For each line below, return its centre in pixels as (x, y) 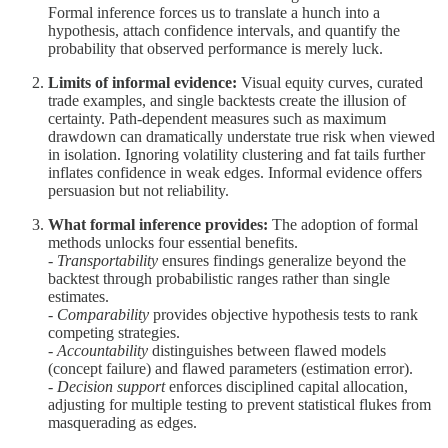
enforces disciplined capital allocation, (286, 387)
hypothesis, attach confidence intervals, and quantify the (224, 31)
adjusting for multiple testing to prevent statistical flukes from (239, 405)
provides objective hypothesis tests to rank (283, 315)
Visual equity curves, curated (332, 83)
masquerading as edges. (122, 423)
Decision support (111, 387)
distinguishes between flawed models (267, 351)
